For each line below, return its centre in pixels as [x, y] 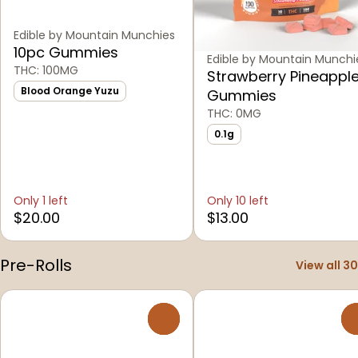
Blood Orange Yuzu [70, 90]
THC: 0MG [234, 113]
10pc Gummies [66, 52]
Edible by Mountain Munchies [94, 35]
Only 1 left [41, 200]
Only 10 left [238, 200]
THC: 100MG [46, 70]
